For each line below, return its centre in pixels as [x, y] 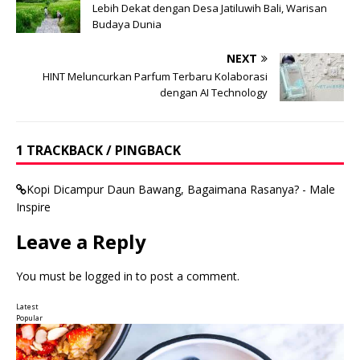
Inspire [33, 207]
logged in [109, 276]
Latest [27, 306]
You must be [51, 276]
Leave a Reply [81, 241]
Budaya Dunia [127, 24]
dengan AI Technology [214, 92]
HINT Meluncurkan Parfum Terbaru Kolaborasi [155, 76]
